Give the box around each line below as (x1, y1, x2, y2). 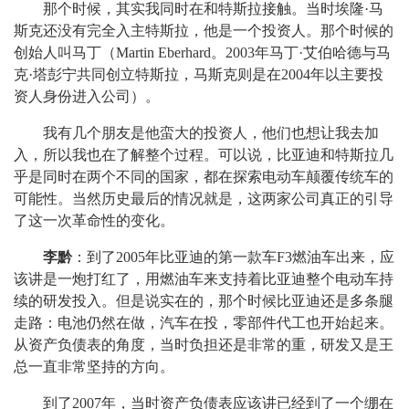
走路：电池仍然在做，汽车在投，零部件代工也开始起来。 (14, 315, 393, 330)
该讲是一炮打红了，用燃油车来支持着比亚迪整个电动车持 (14, 271, 393, 287)
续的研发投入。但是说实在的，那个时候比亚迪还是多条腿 (14, 293, 393, 309)
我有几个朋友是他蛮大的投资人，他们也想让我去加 (43, 125, 379, 141)
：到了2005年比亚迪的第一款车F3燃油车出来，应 (72, 249, 394, 265)
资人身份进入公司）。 (14, 89, 160, 104)
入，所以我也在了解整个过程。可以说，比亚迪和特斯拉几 (14, 147, 393, 163)
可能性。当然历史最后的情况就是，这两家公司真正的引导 (14, 191, 393, 206)
